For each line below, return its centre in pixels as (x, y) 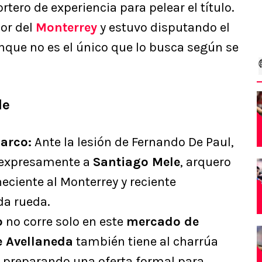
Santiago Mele (137, 162)
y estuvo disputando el (163, 28)
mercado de (163, 222)
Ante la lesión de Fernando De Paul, (133, 142)
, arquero (206, 162)
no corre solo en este (65, 222)
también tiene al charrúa (146, 242)
